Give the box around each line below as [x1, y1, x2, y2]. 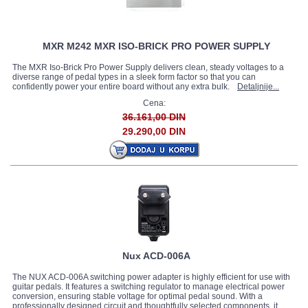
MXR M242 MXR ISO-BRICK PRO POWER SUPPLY [42, 41, 270, 52]
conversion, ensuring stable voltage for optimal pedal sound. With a [12, 291, 263, 301]
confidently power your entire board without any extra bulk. [12, 82, 234, 91]
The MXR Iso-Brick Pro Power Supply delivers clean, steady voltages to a [12, 63, 284, 72]
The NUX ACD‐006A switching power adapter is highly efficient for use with [12, 272, 290, 282]
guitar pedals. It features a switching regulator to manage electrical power [12, 282, 285, 291]
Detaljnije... [237, 82, 279, 91]
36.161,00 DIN [122, 111, 186, 122]
